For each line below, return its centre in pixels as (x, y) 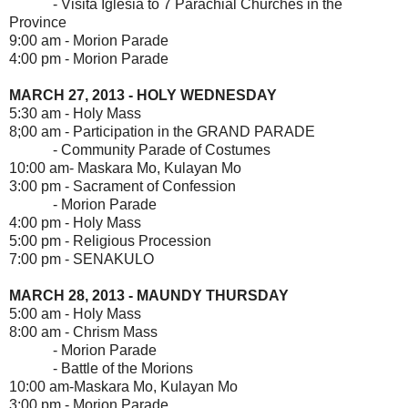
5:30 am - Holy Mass (75, 113)
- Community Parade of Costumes (140, 149)
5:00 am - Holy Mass (75, 313)
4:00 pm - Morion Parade (89, 58)
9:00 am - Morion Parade (89, 40)
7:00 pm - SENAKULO (82, 259)
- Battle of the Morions (101, 368)
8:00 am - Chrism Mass (83, 331)
